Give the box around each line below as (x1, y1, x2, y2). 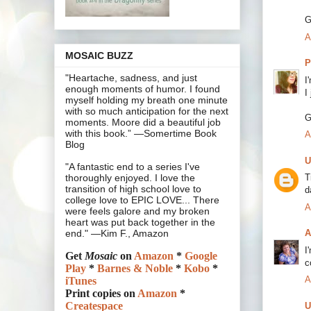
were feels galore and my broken (65, 205, 210, 217)
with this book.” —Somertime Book (65, 128, 217, 140)
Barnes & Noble (97, 262, 173, 275)
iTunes (65, 275, 96, 287)
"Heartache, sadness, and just (65, 72, 197, 84)
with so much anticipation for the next (65, 106, 228, 117)
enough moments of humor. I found (65, 83, 220, 95)
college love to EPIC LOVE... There (65, 194, 219, 206)
